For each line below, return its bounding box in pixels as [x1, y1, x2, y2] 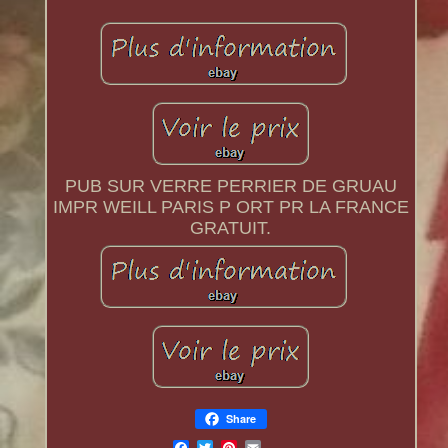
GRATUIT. [190, 218, 272, 239]
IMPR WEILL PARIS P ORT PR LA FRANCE [52, 197, 409, 218]
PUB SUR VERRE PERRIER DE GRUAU [64, 176, 397, 197]
